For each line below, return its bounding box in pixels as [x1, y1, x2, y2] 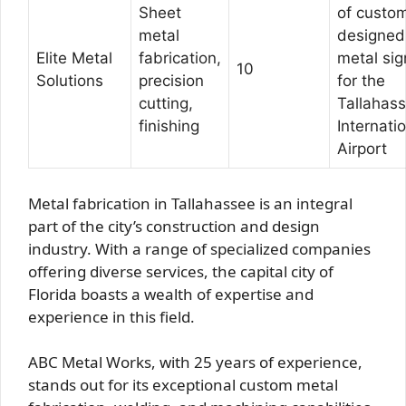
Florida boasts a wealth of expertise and [28, 283, 314, 304]
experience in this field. [28, 305, 195, 327]
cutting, [139, 94, 193, 112]
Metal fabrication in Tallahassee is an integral [28, 192, 353, 214]
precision [139, 72, 204, 90]
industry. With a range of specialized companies [28, 237, 371, 259]
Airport [337, 140, 387, 158]
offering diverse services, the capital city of [28, 260, 333, 282]
